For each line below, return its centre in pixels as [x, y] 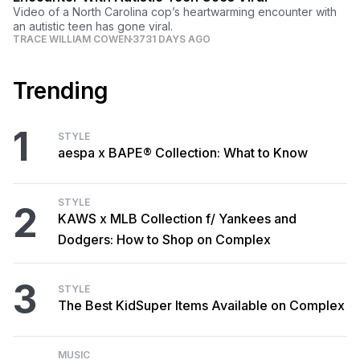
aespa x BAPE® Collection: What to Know [183, 152]
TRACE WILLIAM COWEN [72, 39]
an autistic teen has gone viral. [93, 26]
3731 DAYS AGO [172, 39]
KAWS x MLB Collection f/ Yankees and [177, 218]
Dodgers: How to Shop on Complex [164, 239]
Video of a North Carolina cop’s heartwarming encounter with [175, 11]
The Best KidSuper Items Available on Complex [201, 305]
